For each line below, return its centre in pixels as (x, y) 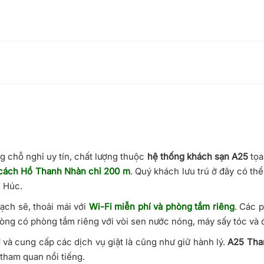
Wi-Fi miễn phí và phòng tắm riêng (160, 206)
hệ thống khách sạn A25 (197, 156)
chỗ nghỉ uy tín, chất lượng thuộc (77, 156)
